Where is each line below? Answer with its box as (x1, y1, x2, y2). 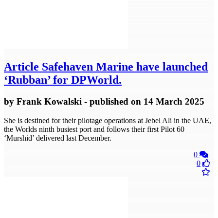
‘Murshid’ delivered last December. (4, 133, 111, 142)
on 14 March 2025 (131, 96, 204, 107)
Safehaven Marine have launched (39, 60, 208, 73)
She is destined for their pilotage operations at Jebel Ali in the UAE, (4, 116, 211, 125)
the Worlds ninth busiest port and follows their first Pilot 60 (4, 125, 184, 133)
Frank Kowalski (17, 96, 82, 107)
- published (82, 96, 131, 107)
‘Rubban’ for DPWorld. (4, 73, 122, 86)
